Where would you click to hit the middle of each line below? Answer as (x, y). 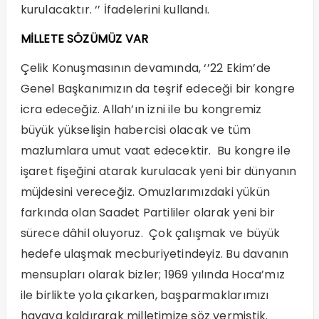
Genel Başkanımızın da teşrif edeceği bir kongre (157, 89)
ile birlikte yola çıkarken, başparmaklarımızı (145, 296)
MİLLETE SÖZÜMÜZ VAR (84, 39)
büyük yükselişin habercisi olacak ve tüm (136, 130)
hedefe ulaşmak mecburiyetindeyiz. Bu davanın (155, 254)
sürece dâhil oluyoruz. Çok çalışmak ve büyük (150, 234)
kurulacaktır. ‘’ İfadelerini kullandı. (115, 10)
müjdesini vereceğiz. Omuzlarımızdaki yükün (145, 192)
